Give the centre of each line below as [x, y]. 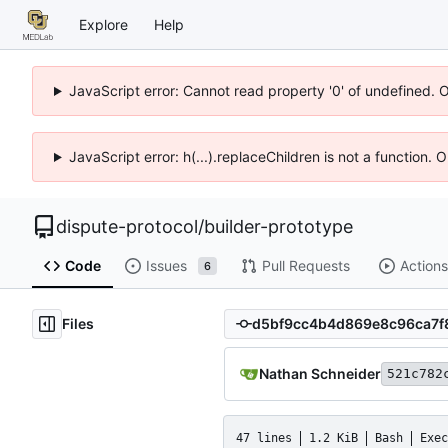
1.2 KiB [333, 437]
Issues [166, 266]
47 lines [264, 437]
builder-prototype [278, 226]
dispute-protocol [127, 226]
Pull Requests [305, 266]
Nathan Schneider [320, 373]
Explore [103, 24]
